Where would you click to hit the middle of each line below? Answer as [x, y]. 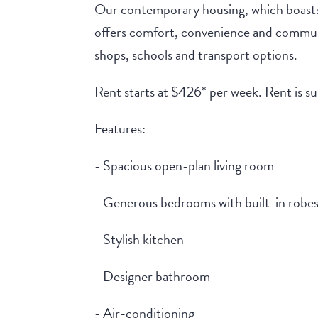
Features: [120, 129]
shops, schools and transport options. [196, 55]
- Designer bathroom [153, 276]
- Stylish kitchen [139, 240]
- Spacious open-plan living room [185, 166]
